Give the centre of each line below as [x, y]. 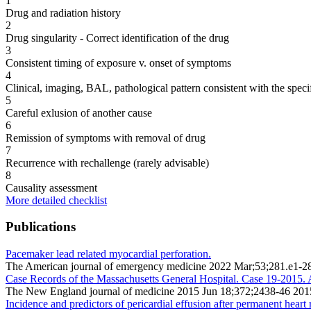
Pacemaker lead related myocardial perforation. [108, 253]
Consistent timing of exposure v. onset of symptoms [118, 62]
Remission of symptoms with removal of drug [106, 137]
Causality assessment [51, 187]
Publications [41, 227]
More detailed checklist [56, 200]
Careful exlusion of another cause [79, 112]
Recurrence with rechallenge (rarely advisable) [107, 162]
